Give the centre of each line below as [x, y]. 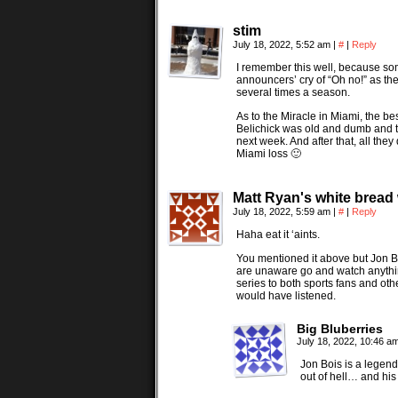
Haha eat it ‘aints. [278, 235]
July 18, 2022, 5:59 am [283, 211]
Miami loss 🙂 [269, 154]
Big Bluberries [340, 329]
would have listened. [286, 296]
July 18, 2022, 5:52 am [283, 44]
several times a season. [293, 92]
